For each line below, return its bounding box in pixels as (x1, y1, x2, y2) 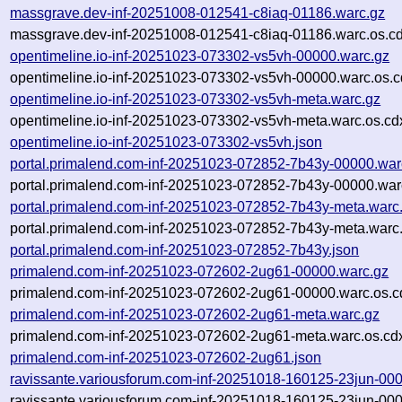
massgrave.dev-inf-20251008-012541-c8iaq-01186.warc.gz (10, 4, 386, 21)
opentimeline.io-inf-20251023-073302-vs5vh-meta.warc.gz (10, 91, 381, 107)
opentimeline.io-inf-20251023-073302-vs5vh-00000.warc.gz (10, 48, 390, 64)
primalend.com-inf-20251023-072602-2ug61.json (10, 349, 322, 365)
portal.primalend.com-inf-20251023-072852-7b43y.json (10, 241, 360, 258)
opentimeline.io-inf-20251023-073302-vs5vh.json (10, 134, 323, 150)
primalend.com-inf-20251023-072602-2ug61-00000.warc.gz (10, 263, 389, 279)
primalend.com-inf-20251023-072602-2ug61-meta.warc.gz (10, 306, 380, 322)
